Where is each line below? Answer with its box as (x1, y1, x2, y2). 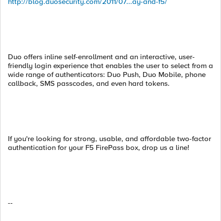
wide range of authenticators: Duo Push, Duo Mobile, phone (8, 70, 206, 79)
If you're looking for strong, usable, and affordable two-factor (8, 134, 211, 143)
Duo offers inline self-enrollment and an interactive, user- (8, 52, 195, 61)
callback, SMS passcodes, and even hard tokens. (8, 79, 170, 88)
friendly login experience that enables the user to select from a (8, 61, 213, 70)
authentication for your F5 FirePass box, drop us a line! (8, 143, 189, 152)
